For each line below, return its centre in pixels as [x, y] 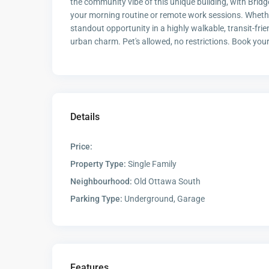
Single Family [151, 164]
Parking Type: [96, 199]
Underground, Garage [164, 199]
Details [85, 117]
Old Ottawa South [166, 182]
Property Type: [98, 164]
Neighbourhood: [101, 182]
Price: [81, 147]
